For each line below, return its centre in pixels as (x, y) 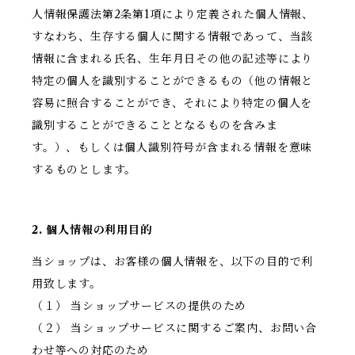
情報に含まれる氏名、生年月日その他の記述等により (173, 59)
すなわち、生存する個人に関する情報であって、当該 (173, 37)
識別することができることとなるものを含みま (155, 126)
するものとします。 (84, 170)
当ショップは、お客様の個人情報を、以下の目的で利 (173, 262)
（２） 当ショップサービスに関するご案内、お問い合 (174, 328)
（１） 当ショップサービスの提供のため (139, 306)
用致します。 (67, 284)
